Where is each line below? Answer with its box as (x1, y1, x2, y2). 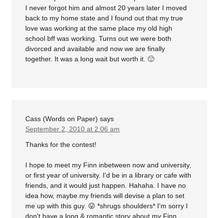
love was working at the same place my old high (25, 24, 173, 33)
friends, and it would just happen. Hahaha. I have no (25, 181, 186, 189)
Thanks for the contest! (25, 140, 97, 148)
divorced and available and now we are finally (25, 45, 165, 53)
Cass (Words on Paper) (25, 115, 98, 123)
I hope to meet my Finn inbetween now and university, (25, 161, 192, 169)
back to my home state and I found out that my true (25, 14, 183, 22)
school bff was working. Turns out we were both (25, 35, 172, 43)
